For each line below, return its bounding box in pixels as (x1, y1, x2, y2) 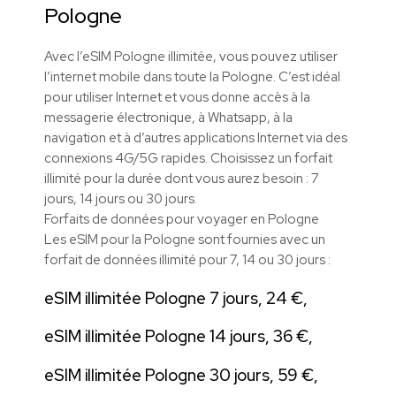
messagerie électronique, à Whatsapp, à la (44, 108, 293, 126)
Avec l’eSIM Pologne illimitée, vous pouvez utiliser (44, 47, 338, 65)
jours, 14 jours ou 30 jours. (44, 189, 197, 208)
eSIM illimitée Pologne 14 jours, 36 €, (44, 325, 313, 348)
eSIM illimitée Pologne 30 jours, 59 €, (44, 364, 318, 387)
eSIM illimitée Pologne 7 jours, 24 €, (44, 286, 308, 309)
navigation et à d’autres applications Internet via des (44, 128, 347, 147)
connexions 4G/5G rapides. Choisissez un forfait (44, 148, 332, 167)
